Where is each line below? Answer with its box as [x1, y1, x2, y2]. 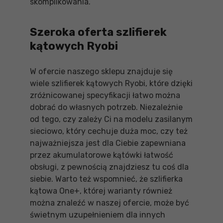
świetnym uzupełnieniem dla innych [30, 210, 165, 220]
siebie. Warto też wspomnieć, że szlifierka [30, 174, 183, 184]
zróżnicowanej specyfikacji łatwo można [30, 91, 180, 100]
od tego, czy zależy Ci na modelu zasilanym [30, 114, 193, 124]
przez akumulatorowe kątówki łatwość [30, 150, 173, 160]
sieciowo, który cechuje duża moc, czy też [30, 126, 188, 136]
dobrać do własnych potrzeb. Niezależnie [30, 103, 183, 112]
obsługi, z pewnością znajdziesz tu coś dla [30, 162, 189, 172]
